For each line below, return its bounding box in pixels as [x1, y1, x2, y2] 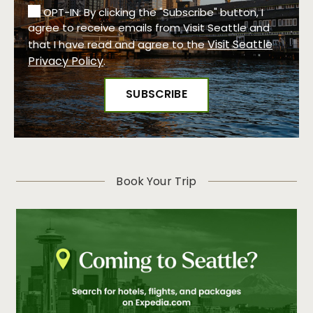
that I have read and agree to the [28, 36, 208, 54]
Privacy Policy [28, 52, 103, 71]
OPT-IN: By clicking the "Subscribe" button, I [43, 4, 263, 22]
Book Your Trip [116, 173, 197, 191]
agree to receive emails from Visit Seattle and [28, 20, 270, 38]
